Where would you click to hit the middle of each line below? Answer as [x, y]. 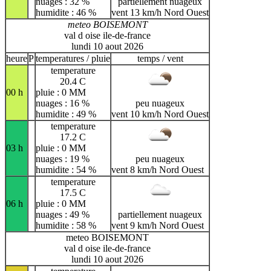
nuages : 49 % [63, 214]
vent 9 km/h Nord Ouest [158, 225]
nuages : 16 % [63, 103]
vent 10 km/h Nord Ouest [160, 114]
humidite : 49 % [66, 114]
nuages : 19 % [63, 158]
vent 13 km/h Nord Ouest [160, 12]
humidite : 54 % [66, 169]
